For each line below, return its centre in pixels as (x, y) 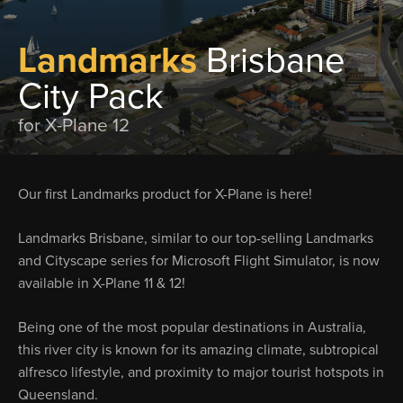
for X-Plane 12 (74, 125)
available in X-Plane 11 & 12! (102, 283)
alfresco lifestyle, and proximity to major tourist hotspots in (201, 372)
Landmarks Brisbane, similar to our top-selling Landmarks (196, 238)
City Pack (91, 96)
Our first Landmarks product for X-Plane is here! (165, 194)
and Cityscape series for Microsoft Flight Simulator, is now (199, 261)
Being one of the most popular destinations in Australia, (192, 327)
